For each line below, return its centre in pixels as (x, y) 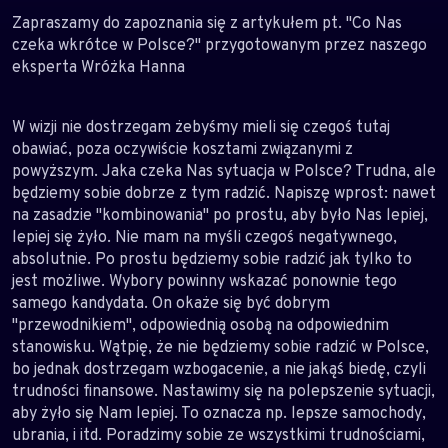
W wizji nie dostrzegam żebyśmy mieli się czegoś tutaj (201, 126)
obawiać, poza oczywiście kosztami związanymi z (182, 148)
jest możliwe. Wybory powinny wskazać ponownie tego (204, 280)
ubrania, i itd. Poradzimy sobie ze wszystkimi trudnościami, (218, 434)
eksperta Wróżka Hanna (98, 66)
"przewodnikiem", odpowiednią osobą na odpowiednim (200, 324)
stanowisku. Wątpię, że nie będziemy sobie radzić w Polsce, (220, 346)
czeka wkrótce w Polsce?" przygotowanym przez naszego (219, 44)
